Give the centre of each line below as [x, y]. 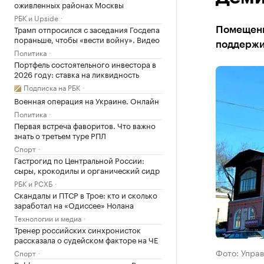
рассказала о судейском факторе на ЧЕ [86, 239]
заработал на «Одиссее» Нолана [74, 204]
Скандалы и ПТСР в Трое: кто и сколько [86, 194]
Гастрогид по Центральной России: [79, 160]
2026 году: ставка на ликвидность [77, 74]
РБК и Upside [36, 17]
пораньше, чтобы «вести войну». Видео [87, 39]
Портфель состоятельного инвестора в [85, 64]
